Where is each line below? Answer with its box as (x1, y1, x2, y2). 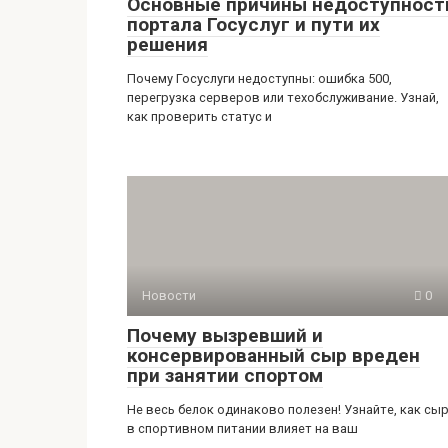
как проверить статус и (127, 108, 272, 124)
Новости (142, 287, 196, 303)
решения (127, 32, 208, 56)
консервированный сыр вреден (127, 343, 420, 367)
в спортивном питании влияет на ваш (127, 420, 358, 436)
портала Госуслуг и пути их (127, 12, 380, 36)
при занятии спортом (127, 363, 323, 387)
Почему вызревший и (127, 323, 323, 347)
